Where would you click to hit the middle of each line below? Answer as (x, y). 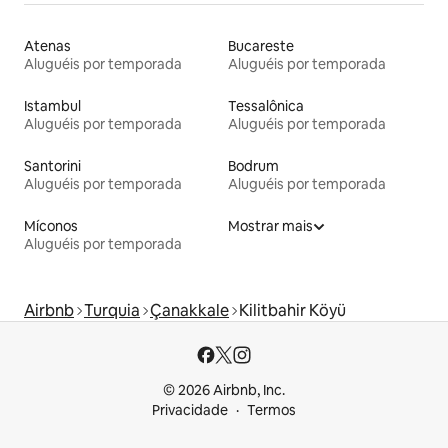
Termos (271, 410)
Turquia (112, 311)
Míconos (51, 226)
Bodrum (253, 166)
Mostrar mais (270, 226)
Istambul (52, 106)
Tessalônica (266, 106)
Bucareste (261, 46)
